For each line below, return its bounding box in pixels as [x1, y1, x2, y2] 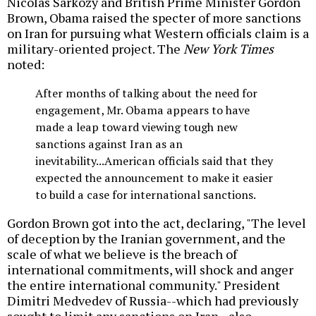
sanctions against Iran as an [35, 136, 183, 152]
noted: [7, 56, 44, 73]
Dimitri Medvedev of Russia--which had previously [7, 291, 298, 309]
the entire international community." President [7, 276, 280, 293]
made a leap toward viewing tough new [35, 119, 238, 135]
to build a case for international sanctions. [35, 187, 256, 203]
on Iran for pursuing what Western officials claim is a [7, 25, 309, 42]
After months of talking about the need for [35, 85, 257, 102]
